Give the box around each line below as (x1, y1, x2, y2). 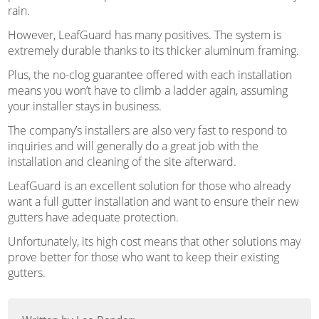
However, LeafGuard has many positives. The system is (7, 26, 281, 43)
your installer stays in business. (7, 98, 162, 114)
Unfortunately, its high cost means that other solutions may (7, 233, 300, 249)
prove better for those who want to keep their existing (7, 249, 279, 265)
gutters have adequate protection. (7, 209, 179, 225)
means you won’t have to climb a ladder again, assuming (7, 82, 288, 98)
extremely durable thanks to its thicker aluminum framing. (7, 42, 299, 58)
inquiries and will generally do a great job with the (7, 137, 258, 154)
